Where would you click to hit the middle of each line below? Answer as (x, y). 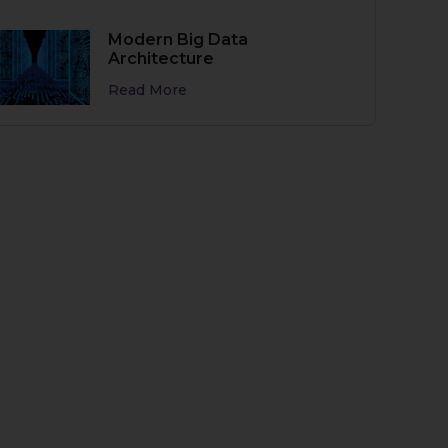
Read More (148, 89)
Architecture (161, 58)
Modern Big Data (178, 39)
